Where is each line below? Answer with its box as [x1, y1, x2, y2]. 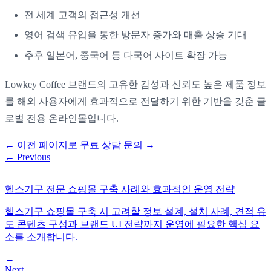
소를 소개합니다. [5, 231, 77, 242]
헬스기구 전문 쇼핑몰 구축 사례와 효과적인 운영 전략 [5, 183, 235, 194]
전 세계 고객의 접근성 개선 [24, 9, 140, 20]
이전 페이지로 [17, 139, 77, 150]
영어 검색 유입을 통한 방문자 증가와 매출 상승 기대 [24, 30, 247, 41]
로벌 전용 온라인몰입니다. [5, 113, 119, 123]
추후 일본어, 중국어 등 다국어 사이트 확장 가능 [24, 50, 227, 60]
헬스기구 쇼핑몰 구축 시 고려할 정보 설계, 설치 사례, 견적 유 [5, 206, 266, 217]
